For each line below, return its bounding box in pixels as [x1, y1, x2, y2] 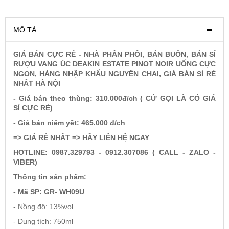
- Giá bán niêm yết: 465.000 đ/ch [13, 119, 125, 127]
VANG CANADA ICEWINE [21, 52, 106, 60]
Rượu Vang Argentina [21, 22, 97, 31]
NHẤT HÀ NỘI [13, 79, 60, 87]
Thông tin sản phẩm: [13, 173, 86, 181]
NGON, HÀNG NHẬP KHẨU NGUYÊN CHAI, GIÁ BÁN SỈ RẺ [13, 70, 216, 78]
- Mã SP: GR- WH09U [13, 188, 84, 196]
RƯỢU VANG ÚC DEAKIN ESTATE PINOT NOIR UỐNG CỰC [13, 60, 216, 68]
